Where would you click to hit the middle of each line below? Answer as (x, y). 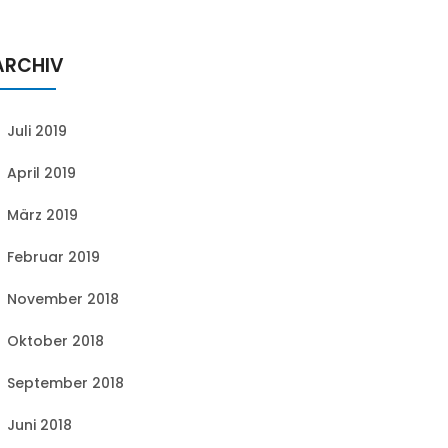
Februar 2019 (53, 257)
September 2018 (65, 383)
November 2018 (63, 299)
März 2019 (42, 215)
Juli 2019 (37, 131)
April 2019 (41, 173)
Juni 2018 (39, 425)
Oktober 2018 (55, 341)
